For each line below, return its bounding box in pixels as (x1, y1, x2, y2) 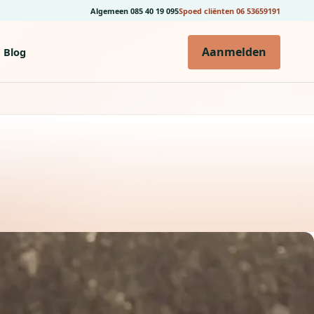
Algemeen (90, 5, 130, 16)
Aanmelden (202, 43, 266, 60)
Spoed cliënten (179, 5, 236, 16)
